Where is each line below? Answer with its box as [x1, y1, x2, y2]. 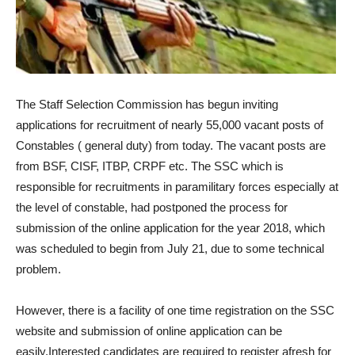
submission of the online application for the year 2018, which [16, 221, 325, 235]
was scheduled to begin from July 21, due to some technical [16, 242, 324, 256]
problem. [16, 262, 61, 277]
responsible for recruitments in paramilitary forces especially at [16, 180, 338, 194]
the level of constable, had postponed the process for [16, 200, 288, 215]
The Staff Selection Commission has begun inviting [16, 97, 278, 112]
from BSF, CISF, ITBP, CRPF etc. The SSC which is [16, 159, 284, 174]
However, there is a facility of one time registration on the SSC [16, 303, 334, 318]
